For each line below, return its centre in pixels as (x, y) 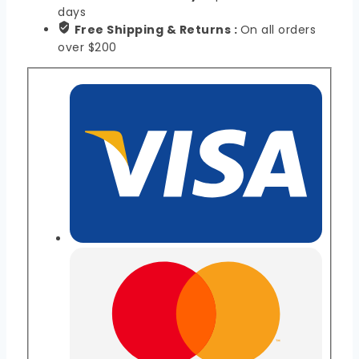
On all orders (278, 30)
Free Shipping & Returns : (157, 30)
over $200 (87, 48)
